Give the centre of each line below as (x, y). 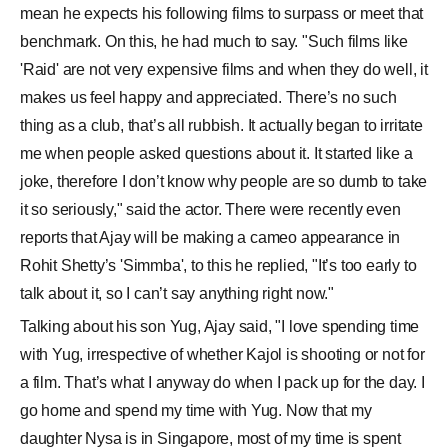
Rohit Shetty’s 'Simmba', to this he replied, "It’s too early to (218, 265)
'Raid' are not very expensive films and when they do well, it (224, 69)
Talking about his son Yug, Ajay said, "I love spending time (220, 326)
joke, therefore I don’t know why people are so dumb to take (224, 181)
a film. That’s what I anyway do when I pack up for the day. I (222, 382)
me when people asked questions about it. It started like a (216, 153)
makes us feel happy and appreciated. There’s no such (208, 97)
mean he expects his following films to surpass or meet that (222, 13)
